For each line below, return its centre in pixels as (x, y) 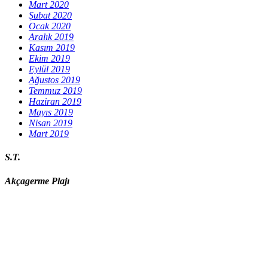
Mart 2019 (49, 133)
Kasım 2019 (52, 47)
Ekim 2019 (49, 58)
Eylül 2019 (49, 69)
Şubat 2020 (50, 15)
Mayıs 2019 (51, 112)
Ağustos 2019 (54, 80)
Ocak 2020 (50, 26)
